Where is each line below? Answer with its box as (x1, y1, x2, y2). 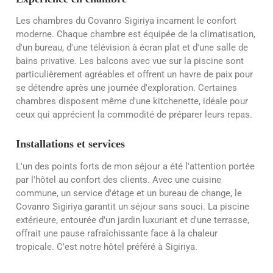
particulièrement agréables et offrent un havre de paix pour (16, 69, 253, 80)
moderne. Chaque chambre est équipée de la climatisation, (16, 29, 255, 40)
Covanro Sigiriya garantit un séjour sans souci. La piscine (16, 200, 249, 212)
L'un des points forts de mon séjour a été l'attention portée (16, 160, 255, 172)
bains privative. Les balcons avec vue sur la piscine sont (16, 55, 244, 67)
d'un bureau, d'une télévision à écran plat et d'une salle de (16, 42, 248, 54)
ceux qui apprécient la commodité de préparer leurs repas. (16, 109, 252, 121)
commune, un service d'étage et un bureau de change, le (16, 187, 242, 199)
